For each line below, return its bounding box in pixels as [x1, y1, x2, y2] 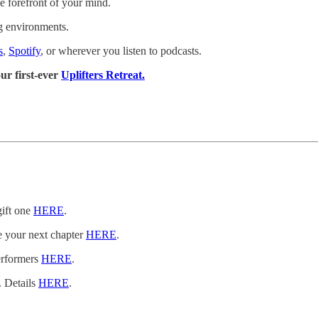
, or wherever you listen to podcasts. [40, 45, 202, 57]
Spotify [9, 45, 40, 57]
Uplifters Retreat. [61, 69, 145, 82]
